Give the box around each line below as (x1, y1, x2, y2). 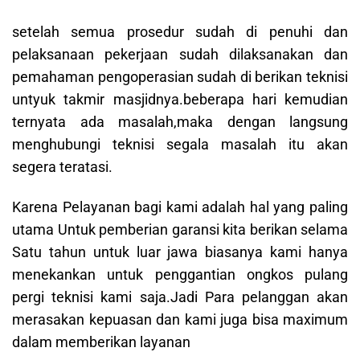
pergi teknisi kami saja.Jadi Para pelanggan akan (12, 288, 348, 306)
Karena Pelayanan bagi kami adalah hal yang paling (12, 198, 348, 216)
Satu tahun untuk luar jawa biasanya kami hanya (12, 243, 348, 261)
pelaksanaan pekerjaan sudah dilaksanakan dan (12, 45, 348, 63)
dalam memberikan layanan (12, 333, 190, 351)
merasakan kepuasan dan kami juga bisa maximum (12, 311, 348, 329)
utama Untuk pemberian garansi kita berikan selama (12, 221, 348, 239)
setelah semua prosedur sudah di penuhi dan (12, 22, 348, 40)
